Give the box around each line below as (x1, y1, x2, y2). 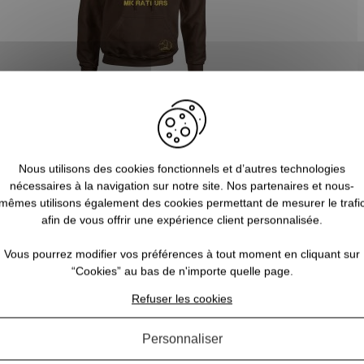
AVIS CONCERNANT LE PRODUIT (83, 225, 281, 240)
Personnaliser (141, 331, 223, 345)
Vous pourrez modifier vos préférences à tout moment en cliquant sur (4, 247, 360, 260)
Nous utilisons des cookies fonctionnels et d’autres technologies (19, 162, 345, 175)
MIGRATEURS (104, 109, 179, 123)
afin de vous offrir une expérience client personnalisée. (41, 213, 323, 226)
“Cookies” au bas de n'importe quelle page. (71, 264, 293, 277)
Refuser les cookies (132, 292, 232, 305)
